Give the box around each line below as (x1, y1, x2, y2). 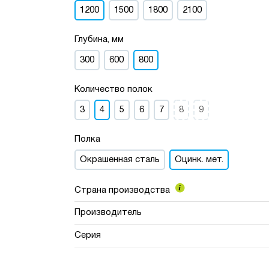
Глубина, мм (74, 35, 124, 44)
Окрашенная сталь (80, 156, 160, 164)
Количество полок (74, 85, 153, 94)
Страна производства (74, 186, 173, 195)
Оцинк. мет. (175, 156, 224, 164)
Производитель (74, 208, 142, 217)
